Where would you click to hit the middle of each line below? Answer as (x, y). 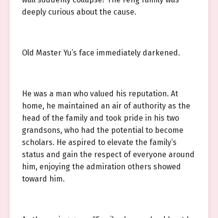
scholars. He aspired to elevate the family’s (99, 142)
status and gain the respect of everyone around (108, 154)
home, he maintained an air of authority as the (106, 106)
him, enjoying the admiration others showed (101, 167)
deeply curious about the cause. (79, 12)
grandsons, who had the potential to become (103, 130)
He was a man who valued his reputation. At (100, 94)
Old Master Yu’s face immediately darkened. (101, 53)
